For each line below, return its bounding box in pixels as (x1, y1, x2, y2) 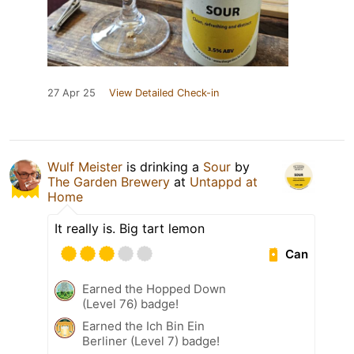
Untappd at (190, 174, 258, 190)
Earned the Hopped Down (82, 281, 226, 297)
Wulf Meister (47, 159, 122, 175)
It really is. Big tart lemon (55, 220, 205, 237)
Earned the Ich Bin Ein (82, 318, 205, 334)
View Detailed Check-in (109, 87, 219, 100)
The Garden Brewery (47, 174, 170, 190)
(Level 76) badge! (82, 296, 179, 312)
